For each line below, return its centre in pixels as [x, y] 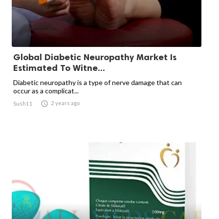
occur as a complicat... [46, 91]
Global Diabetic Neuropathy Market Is [95, 57]
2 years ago [65, 103]
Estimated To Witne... [59, 68]
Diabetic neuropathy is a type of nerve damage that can [98, 83]
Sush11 [23, 104]
